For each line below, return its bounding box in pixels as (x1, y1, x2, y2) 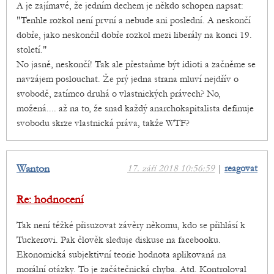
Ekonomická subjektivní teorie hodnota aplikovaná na (17, 249, 226, 261)
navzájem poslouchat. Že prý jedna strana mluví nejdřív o (17, 73, 239, 85)
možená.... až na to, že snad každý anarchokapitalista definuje (17, 103, 254, 114)
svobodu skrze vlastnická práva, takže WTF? (17, 117, 190, 129)
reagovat (224, 163, 257, 174)
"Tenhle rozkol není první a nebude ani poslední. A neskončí (17, 15, 251, 26)
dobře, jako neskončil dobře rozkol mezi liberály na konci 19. (17, 29, 252, 41)
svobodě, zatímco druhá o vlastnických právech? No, (17, 88, 221, 100)
